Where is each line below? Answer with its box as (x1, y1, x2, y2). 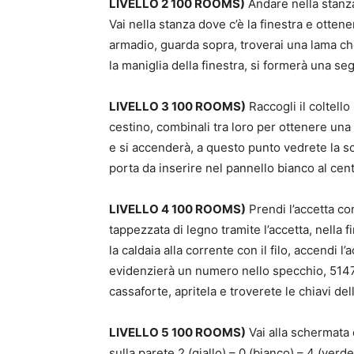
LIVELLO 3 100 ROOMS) (109, 99, 246, 114)
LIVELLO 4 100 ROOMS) (109, 201, 246, 217)
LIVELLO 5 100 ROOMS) (109, 325, 246, 340)
